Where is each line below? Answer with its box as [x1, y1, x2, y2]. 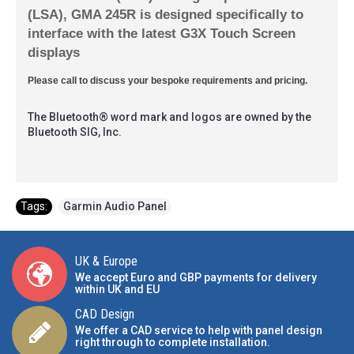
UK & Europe [75, 253, 137, 269]
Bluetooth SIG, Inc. [28, 125, 124, 138]
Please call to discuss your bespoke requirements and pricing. [28, 74, 307, 85]
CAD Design [75, 307, 134, 322]
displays [28, 43, 80, 60]
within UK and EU [75, 282, 160, 296]
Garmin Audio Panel [63, 199, 167, 213]
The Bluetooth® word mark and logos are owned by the [28, 110, 311, 123]
